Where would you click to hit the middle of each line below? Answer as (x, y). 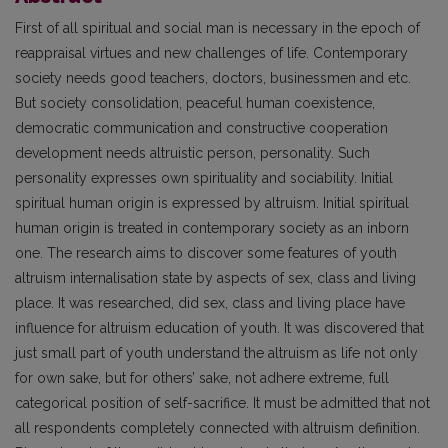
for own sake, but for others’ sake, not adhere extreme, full (202, 378)
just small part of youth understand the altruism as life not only (216, 353)
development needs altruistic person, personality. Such (192, 153)
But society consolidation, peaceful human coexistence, (195, 103)
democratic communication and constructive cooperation (201, 128)
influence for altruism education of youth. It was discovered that (219, 328)
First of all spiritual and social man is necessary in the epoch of (217, 28)
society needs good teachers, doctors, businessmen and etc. (213, 78)
